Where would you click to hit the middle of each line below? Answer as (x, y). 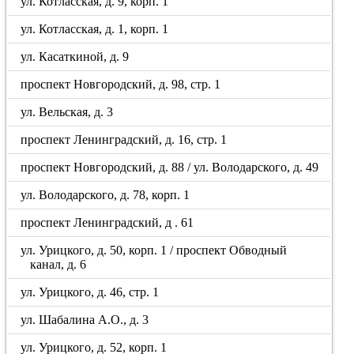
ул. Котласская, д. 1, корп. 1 (95, 29)
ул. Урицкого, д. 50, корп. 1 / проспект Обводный (154, 250)
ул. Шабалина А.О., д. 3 (85, 320)
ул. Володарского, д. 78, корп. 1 (105, 195)
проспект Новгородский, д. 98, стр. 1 (121, 84)
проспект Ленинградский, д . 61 (107, 222)
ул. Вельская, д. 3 (67, 112)
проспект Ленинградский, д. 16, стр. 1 (124, 139)
